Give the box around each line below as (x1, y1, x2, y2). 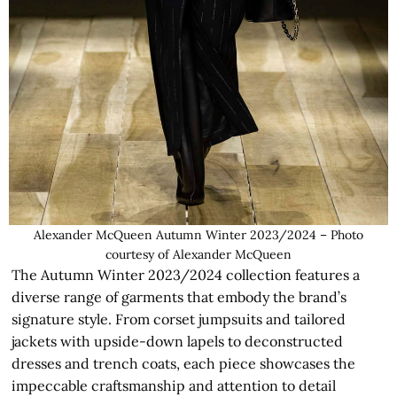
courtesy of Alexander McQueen (105, 246, 292, 263)
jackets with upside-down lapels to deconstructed (12, 332, 344, 351)
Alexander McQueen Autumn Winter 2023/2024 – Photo (34, 227, 363, 244)
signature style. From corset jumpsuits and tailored (12, 310, 346, 329)
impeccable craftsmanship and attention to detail (12, 377, 337, 395)
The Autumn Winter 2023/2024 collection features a (12, 266, 361, 284)
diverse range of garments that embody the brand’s (12, 288, 347, 307)
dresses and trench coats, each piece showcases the (12, 354, 356, 373)
